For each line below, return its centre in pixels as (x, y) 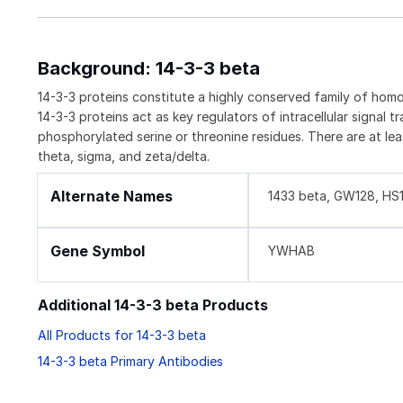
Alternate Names (112, 196)
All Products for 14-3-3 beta (122, 336)
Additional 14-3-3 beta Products (153, 305)
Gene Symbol (98, 251)
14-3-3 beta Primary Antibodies (130, 362)
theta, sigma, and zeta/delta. (124, 156)
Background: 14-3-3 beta (149, 68)
